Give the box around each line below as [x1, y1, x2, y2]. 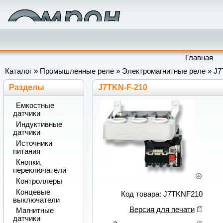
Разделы [9, 83, 45, 92]
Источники [15, 139, 52, 148]
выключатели [12, 196, 60, 204]
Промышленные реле [40, 67, 114, 76]
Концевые [15, 188, 50, 196]
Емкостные [15, 102, 54, 110]
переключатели [12, 166, 66, 174]
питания [12, 147, 40, 156]
